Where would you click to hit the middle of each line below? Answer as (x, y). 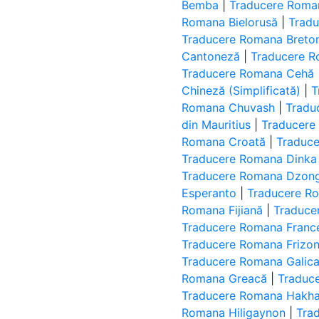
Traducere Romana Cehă (248, 73)
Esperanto (209, 193)
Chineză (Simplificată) (241, 90)
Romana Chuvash (229, 108)
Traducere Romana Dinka (250, 159)
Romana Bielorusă (230, 22)
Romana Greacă (225, 278)
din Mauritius (216, 125)
